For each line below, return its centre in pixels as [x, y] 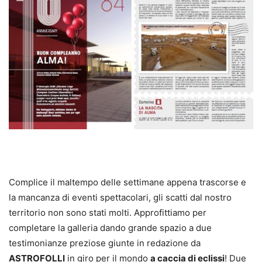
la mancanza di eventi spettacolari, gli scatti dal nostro [120, 198]
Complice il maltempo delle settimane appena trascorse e [127, 182]
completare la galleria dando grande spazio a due [110, 228]
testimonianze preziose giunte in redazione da [105, 243]
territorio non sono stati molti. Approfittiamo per [108, 213]
